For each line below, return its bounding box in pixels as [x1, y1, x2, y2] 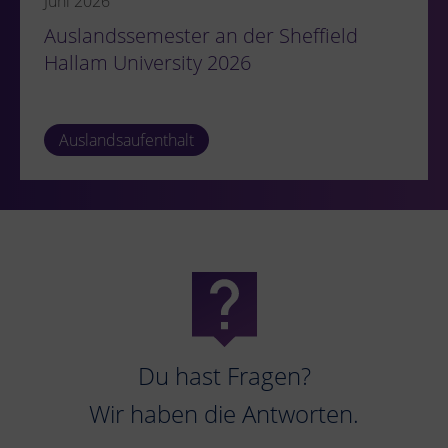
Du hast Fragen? [137, 359, 311, 393]
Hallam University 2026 [44, 48, 251, 76]
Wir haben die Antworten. [89, 397, 359, 431]
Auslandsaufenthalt [59, 128, 194, 151]
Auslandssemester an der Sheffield [44, 21, 358, 49]
